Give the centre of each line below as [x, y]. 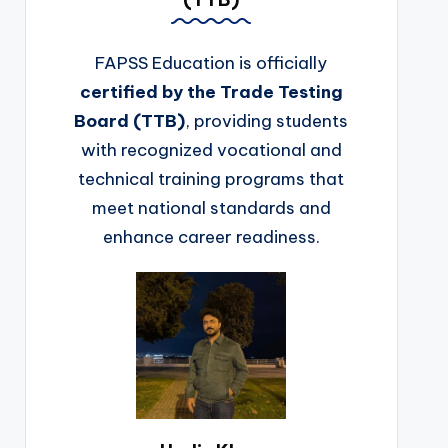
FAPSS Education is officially [211, 62]
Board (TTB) [130, 120]
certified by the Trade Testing [211, 91]
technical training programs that [211, 178]
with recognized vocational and [211, 149]
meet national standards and [211, 207]
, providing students [267, 120]
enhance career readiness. [211, 236]
